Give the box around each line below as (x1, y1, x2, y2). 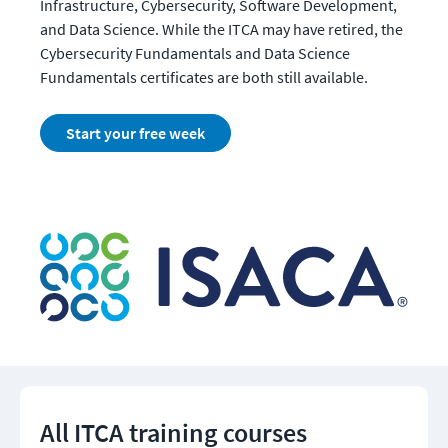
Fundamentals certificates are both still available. (40, 67, 371, 87)
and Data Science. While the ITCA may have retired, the (40, 19, 403, 39)
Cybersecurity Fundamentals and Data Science (40, 43, 350, 63)
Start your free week (66, 123, 205, 143)
